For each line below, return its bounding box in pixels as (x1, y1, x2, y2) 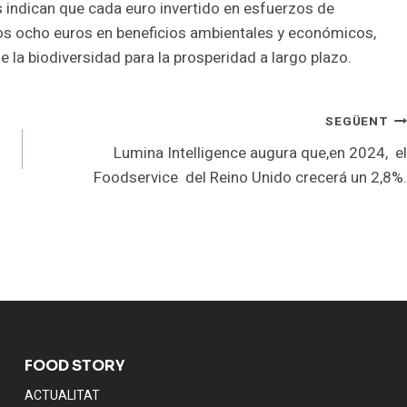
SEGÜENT (325, 113, 389, 132)
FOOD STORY (25, 356, 124, 376)
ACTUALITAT (25, 385, 100, 405)
